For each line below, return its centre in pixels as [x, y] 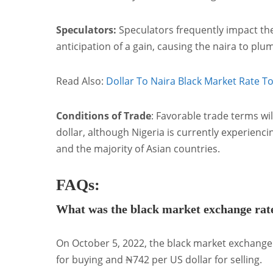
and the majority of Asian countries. [138, 148]
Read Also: [81, 81]
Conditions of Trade [104, 115]
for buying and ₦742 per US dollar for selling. [159, 260]
